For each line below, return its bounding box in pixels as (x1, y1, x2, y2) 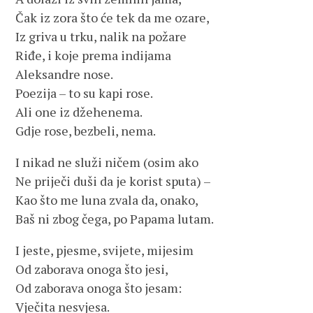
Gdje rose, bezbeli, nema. (15, 122, 156, 139)
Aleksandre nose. (15, 66, 114, 82)
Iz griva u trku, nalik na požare (15, 28, 187, 45)
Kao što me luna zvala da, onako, (15, 191, 199, 208)
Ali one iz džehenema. (15, 103, 143, 120)
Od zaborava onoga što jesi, (15, 261, 169, 277)
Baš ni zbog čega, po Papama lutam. (15, 210, 214, 227)
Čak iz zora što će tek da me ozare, (15, 9, 210, 26)
